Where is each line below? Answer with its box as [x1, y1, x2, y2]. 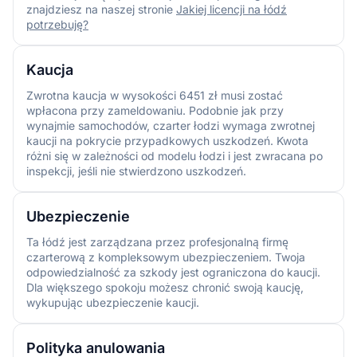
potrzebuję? [26, 17, 88, 31]
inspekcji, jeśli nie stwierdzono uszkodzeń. [26, 163, 246, 178]
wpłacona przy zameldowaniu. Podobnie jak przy [26, 103, 284, 117]
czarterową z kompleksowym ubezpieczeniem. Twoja [26, 249, 305, 264]
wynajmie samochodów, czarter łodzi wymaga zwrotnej [26, 118, 315, 132]
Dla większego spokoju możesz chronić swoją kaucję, [26, 280, 304, 294]
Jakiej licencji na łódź [176, 2, 287, 16]
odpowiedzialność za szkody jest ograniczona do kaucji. [26, 265, 320, 279]
